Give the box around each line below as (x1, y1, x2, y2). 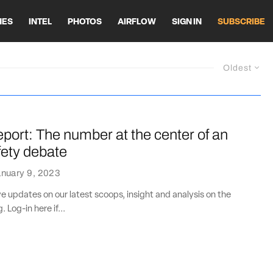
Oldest (223, 63, 252, 73)
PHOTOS (68, 17, 102, 27)
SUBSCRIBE (218, 17, 265, 27)
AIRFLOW (118, 17, 156, 27)
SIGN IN (172, 17, 202, 27)
